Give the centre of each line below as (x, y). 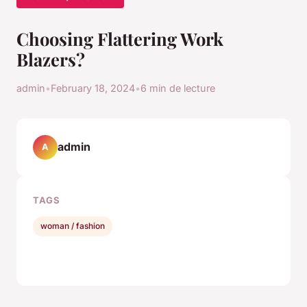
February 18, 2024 (93, 88)
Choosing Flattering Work (120, 38)
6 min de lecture (178, 88)
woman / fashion (73, 226)
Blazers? (51, 59)
